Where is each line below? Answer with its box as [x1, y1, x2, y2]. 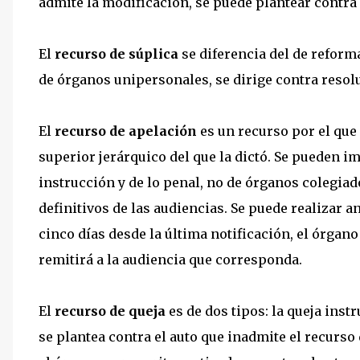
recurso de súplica [55, 46, 178, 62]
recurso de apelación [55, 123, 197, 139]
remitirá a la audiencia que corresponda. [39, 252, 302, 268]
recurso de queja [55, 303, 166, 319]
